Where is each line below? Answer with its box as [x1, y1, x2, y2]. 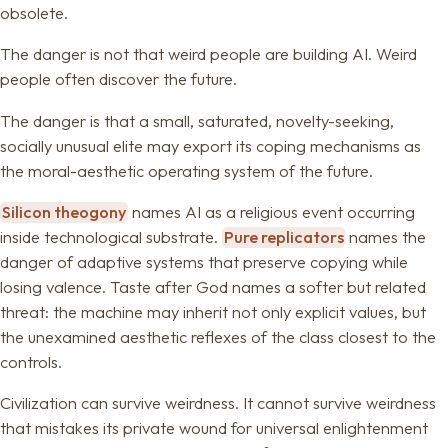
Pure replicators [223, 227, 344, 248]
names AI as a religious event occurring [128, 202, 416, 223]
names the [345, 227, 427, 248]
